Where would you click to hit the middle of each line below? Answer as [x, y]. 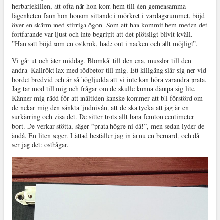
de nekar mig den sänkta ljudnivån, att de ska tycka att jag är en [100, 108]
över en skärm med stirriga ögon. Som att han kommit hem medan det [109, 25]
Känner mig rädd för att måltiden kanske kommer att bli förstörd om [107, 98]
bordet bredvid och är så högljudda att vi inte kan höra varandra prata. [109, 80]
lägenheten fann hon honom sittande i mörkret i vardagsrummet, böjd [108, 16]
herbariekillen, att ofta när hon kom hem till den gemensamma [98, 6]
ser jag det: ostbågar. [40, 145]
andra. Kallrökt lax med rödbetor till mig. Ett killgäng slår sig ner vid [109, 70]
